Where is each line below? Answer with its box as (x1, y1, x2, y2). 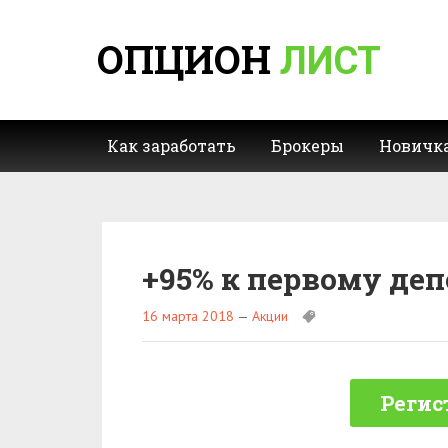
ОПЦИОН (97, 34, 280, 84)
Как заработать (107, 135, 236, 156)
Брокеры (271, 135, 344, 156)
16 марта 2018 (142, 307, 234, 325)
